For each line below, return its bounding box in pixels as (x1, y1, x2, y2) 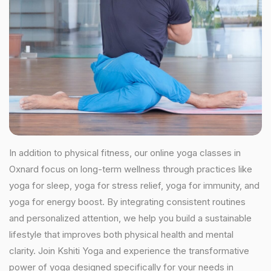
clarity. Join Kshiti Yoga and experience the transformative (9, 245, 249, 256)
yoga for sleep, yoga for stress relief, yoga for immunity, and (9, 180, 260, 191)
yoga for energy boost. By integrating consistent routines (9, 196, 246, 207)
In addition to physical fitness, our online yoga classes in (9, 147, 241, 158)
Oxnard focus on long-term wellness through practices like (9, 163, 252, 175)
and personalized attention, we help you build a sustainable (9, 212, 252, 224)
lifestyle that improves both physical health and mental (9, 229, 233, 240)
